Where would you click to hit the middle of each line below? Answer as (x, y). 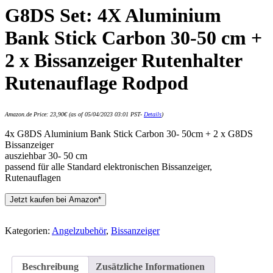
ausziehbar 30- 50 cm (46, 155)
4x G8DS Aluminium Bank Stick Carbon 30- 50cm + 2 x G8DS (129, 133)
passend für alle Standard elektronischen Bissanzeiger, (108, 166)
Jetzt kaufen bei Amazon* (55, 199)
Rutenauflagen (33, 177)
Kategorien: (28, 230)
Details (153, 114)
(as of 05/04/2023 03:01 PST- (105, 114)
